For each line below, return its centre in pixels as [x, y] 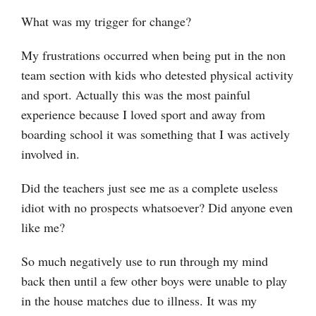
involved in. [50, 153]
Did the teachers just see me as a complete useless [150, 187]
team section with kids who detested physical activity [157, 74]
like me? [43, 227]
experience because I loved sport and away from [143, 114]
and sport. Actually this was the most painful [136, 94]
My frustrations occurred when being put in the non [153, 55]
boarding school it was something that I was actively [156, 134]
